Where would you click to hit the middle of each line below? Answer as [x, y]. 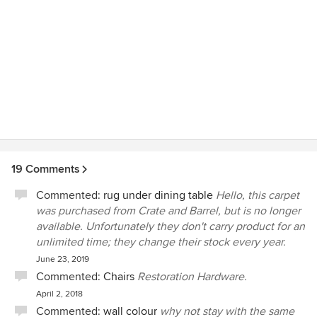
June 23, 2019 [63, 259]
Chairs [119, 277]
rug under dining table [158, 195]
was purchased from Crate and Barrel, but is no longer [168, 211]
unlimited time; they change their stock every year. [161, 242]
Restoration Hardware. [192, 277]
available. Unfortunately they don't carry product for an [171, 226]
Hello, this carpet [258, 195]
